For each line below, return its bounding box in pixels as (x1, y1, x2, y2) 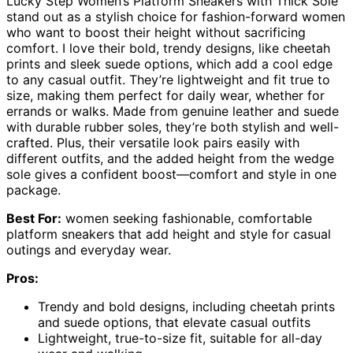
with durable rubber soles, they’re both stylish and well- (6, 118, 339, 135)
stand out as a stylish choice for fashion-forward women (6, 8, 345, 24)
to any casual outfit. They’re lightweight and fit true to (6, 71, 330, 87)
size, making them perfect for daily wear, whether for (6, 87, 325, 103)
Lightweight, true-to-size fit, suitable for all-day (38, 329, 322, 346)
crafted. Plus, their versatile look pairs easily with (6, 134, 299, 150)
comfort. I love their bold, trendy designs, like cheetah (6, 39, 330, 56)
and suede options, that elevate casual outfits (38, 314, 310, 330)
